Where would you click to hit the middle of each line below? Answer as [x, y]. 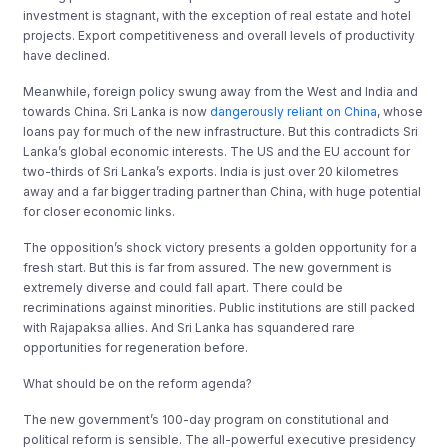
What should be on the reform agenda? [138, 383]
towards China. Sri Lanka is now [117, 111]
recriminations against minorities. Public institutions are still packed [219, 307]
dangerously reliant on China [294, 111]
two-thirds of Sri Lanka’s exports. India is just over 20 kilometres [211, 171]
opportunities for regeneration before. [136, 347]
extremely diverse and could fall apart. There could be [183, 287]
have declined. [67, 55]
